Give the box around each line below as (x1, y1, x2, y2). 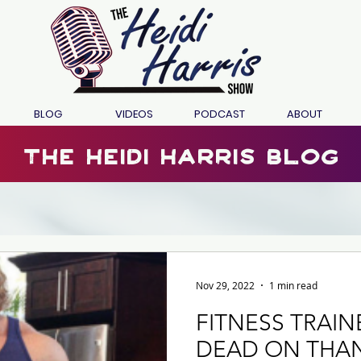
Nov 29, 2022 (196, 278, 255, 292)
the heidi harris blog (22, 135, 339, 170)
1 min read (269, 278, 317, 292)
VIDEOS (114, 106, 153, 122)
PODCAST (193, 106, 245, 122)
